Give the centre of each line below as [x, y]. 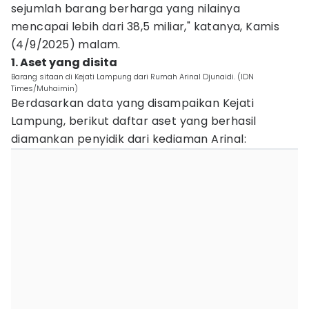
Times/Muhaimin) [44, 88]
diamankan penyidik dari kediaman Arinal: [129, 139]
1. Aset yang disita [64, 62]
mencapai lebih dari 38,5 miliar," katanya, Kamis [146, 27]
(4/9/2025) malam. [66, 44]
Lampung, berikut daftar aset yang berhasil [134, 121]
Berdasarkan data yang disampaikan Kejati [132, 103]
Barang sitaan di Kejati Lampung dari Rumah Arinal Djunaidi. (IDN [132, 77]
